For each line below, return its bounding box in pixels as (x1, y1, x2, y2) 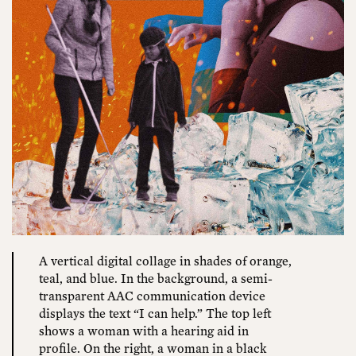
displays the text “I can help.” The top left (39, 304, 272, 321)
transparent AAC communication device (39, 287, 266, 304)
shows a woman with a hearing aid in (39, 322, 250, 339)
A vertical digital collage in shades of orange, (39, 252, 292, 269)
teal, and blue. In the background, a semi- (39, 269, 273, 286)
